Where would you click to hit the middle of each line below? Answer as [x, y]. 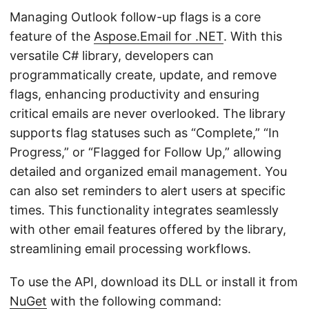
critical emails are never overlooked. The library [148, 113]
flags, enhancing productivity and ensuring [134, 94]
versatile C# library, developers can [112, 56]
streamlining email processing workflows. [130, 249]
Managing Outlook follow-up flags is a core [135, 17]
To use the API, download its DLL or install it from [154, 282]
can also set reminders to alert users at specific [148, 191]
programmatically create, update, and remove [143, 75]
